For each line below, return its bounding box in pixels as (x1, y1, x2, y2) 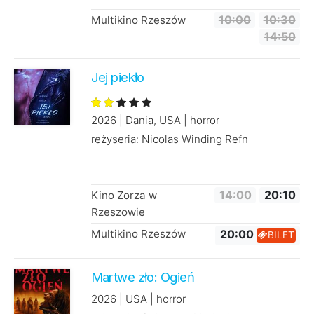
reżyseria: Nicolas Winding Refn (90, 132, 248, 146)
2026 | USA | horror (90, 292, 186, 306)
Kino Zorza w (90, 188, 157, 202)
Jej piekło (90, 69, 144, 85)
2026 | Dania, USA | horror (90, 113, 219, 127)
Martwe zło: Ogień (90, 268, 194, 285)
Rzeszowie (90, 205, 145, 219)
